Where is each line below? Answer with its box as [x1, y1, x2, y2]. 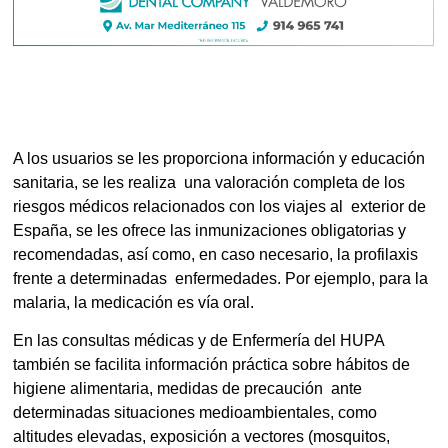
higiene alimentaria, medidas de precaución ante [13, 379, 363, 397]
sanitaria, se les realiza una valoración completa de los [13, 173, 406, 191]
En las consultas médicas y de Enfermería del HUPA [13, 331, 385, 349]
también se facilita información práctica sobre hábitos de [13, 355, 411, 373]
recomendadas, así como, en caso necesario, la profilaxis [13, 245, 419, 263]
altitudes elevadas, [13, 427, 151, 445]
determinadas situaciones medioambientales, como [13, 403, 378, 421]
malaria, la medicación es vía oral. [13, 293, 259, 311]
